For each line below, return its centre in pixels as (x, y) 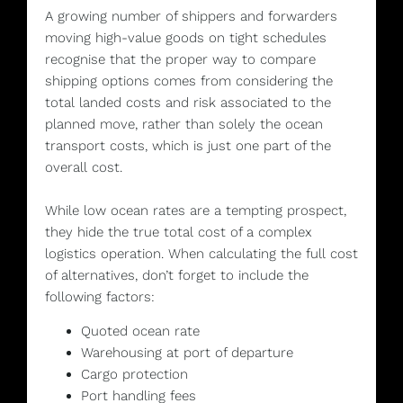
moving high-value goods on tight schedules (186, 37)
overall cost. (84, 167)
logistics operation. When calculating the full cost (201, 253)
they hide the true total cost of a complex (179, 232)
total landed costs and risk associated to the (188, 102)
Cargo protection (134, 375)
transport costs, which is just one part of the (188, 145)
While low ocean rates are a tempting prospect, (196, 210)
